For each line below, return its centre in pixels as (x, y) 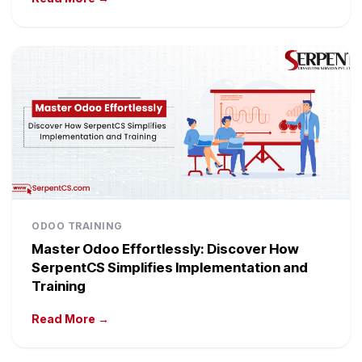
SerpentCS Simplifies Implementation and (170, 268)
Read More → (70, 319)
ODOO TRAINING (77, 226)
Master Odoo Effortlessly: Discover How (165, 249)
